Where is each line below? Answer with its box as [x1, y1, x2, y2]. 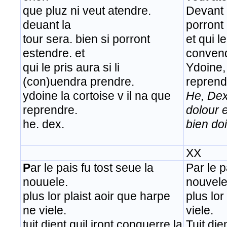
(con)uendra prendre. [23, 75, 134, 89]
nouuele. [23, 175, 68, 189]
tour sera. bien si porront [23, 32, 150, 46]
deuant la [23, 18, 71, 32]
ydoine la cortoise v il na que [23, 89, 171, 103]
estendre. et [23, 47, 85, 60]
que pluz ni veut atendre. [23, 4, 151, 18]
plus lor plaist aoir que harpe [23, 190, 170, 203]
